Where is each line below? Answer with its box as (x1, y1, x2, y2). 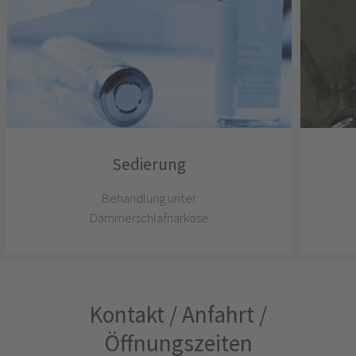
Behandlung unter (102, 189, 197, 207)
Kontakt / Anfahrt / (89, 300, 267, 330)
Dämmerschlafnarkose (90, 209, 209, 226)
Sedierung (112, 153, 187, 175)
